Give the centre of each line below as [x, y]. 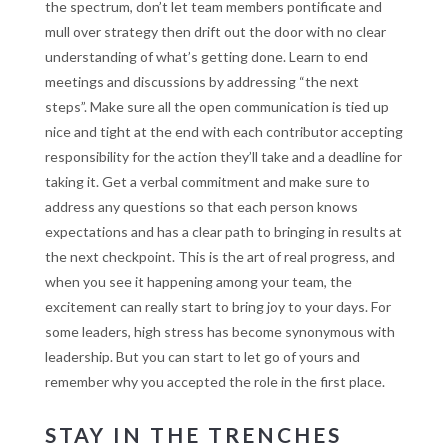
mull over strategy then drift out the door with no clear [215, 32]
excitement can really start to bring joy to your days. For [217, 307]
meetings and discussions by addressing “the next [201, 82]
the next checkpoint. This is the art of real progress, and [219, 257]
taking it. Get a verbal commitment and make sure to [207, 182]
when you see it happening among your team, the [198, 282]
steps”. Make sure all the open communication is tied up [216, 107]
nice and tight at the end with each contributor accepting [223, 132]
